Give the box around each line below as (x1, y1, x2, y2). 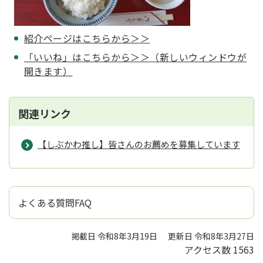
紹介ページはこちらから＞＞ (24, 31, 150, 45)
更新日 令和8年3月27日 (168, 230, 254, 242)
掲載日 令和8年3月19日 (71, 230, 157, 242)
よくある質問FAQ (18, 195, 92, 210)
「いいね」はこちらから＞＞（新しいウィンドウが (24, 49, 247, 64)
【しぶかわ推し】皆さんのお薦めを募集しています (38, 137, 240, 150)
